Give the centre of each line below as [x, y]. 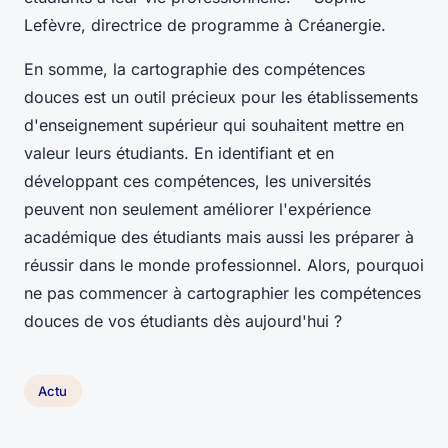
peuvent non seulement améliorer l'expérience [197, 208]
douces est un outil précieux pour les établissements [221, 96]
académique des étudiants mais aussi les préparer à [219, 236]
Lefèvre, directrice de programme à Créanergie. [205, 24]
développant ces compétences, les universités [197, 180]
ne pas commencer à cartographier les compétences [222, 292]
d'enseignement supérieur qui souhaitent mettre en [214, 124]
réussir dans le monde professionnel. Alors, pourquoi [224, 264]
